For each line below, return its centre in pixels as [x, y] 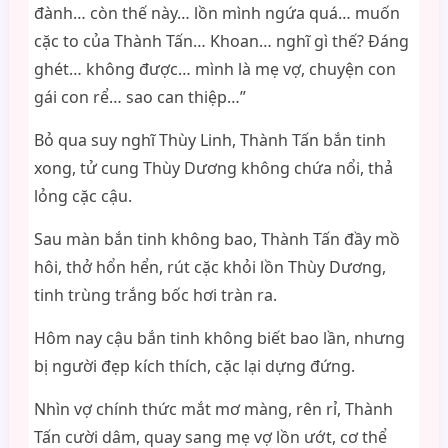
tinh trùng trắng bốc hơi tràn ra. [155, 295]
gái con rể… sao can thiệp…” [139, 97]
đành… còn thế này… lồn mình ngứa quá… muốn [216, 13]
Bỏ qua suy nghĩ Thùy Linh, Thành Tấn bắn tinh [209, 140]
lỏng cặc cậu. [82, 196]
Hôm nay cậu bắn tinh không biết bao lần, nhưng [219, 338]
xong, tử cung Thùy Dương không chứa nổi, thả [213, 168]
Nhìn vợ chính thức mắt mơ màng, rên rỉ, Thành [213, 409]
